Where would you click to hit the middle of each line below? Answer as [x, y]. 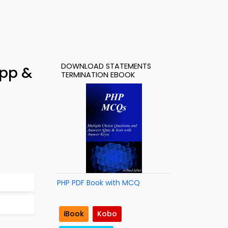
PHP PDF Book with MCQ [98, 183]
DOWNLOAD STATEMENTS [106, 66]
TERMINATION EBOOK [98, 75]
